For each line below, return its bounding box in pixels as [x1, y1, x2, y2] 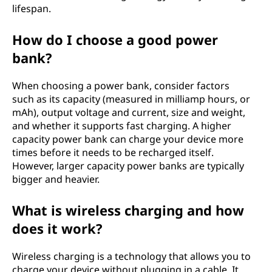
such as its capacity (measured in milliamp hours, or [12, 92, 250, 106]
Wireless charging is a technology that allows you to [12, 250, 251, 263]
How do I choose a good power [12, 30, 218, 49]
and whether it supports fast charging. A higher [12, 119, 231, 132]
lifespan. [12, 2, 51, 15]
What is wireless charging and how [12, 201, 244, 219]
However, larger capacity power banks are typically [12, 159, 244, 172]
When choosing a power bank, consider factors [12, 79, 229, 92]
